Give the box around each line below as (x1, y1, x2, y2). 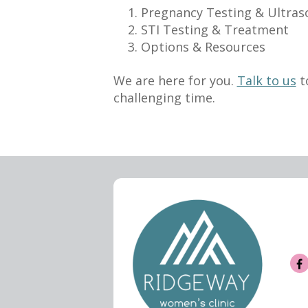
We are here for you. (113, 72, 237, 89)
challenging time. (113, 89, 215, 106)
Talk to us (236, 72, 296, 89)
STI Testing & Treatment (140, 21, 289, 38)
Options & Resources (140, 38, 265, 55)
